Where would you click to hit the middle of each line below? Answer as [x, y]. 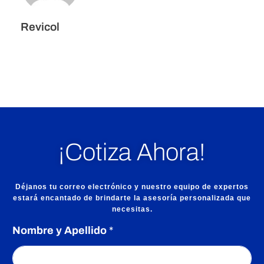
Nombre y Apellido [61, 230]
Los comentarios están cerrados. [88, 91]
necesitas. [132, 209]
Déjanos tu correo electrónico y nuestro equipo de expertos [132, 187]
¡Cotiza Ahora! [132, 153]
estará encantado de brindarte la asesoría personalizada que [132, 198]
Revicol [40, 27]
